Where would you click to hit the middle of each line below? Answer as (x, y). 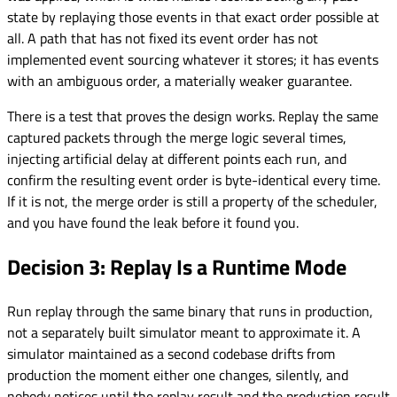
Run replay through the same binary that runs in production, (190, 311)
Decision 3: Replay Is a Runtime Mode (177, 266)
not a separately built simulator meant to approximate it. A (184, 332)
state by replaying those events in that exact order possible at (193, 16)
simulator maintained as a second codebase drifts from (171, 353)
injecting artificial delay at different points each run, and (177, 158)
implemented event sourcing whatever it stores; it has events (193, 59)
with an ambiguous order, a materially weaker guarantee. (179, 80)
